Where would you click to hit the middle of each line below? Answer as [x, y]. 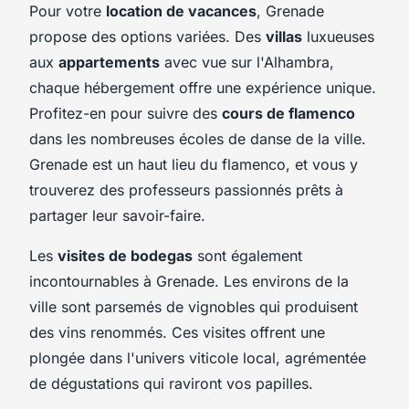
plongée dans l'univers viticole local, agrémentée [198, 357]
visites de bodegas [125, 255]
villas [284, 36]
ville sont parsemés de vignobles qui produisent [194, 306]
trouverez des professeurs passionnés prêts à [186, 189]
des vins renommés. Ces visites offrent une [177, 332]
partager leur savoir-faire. [117, 215]
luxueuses [338, 36]
